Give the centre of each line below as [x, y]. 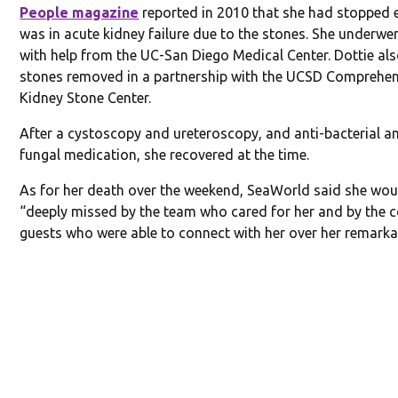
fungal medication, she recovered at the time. [165, 155]
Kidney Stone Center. [86, 98]
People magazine [80, 13]
